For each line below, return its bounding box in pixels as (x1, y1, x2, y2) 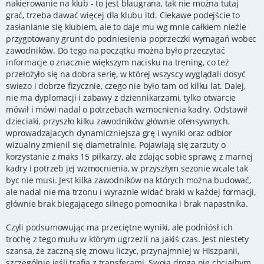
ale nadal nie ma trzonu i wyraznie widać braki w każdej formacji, (6, 186, 256, 197)
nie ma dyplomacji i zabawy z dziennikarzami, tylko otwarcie (6, 91, 236, 103)
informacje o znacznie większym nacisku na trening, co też (6, 56, 229, 68)
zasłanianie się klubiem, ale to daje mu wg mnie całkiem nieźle (6, 21, 246, 32)
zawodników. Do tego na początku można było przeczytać (6, 44, 225, 56)
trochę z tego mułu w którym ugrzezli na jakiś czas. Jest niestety (6, 233, 249, 245)
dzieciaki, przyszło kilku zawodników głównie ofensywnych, (6, 115, 230, 127)
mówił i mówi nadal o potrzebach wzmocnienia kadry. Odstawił (6, 103, 248, 115)
